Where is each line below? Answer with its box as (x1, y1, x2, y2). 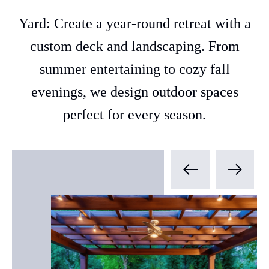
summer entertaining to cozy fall (39, 61, 230, 77)
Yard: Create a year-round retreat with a (18, 16, 251, 31)
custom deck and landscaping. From (29, 38, 240, 54)
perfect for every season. (63, 107, 206, 122)
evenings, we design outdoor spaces (31, 84, 238, 100)
